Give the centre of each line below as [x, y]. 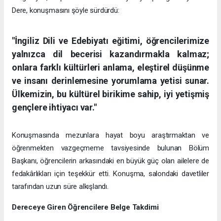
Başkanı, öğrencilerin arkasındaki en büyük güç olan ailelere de [110, 161]
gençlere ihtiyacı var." [54, 108]
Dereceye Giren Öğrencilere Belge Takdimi [85, 207]
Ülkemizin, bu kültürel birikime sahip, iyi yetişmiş [110, 94]
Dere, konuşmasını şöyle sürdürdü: [66, 11]
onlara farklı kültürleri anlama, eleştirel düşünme [110, 68]
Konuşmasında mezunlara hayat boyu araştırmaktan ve [110, 135]
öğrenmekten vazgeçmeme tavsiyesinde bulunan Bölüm [110, 148]
